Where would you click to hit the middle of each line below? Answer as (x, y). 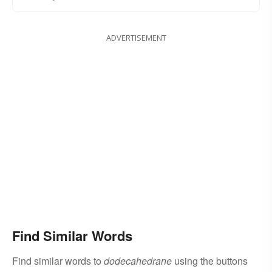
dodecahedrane (138, 261)
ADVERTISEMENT (136, 38)
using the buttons (210, 261)
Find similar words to (58, 261)
